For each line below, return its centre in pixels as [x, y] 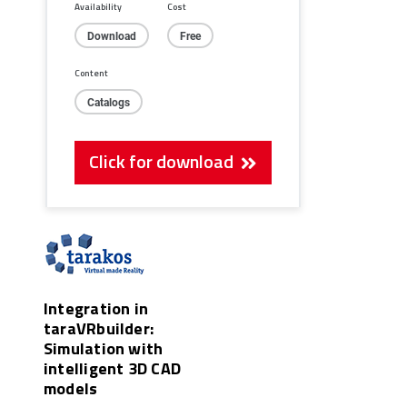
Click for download [165, 161]
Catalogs [109, 102]
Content [91, 73]
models [71, 388]
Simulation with [104, 348]
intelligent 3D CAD [113, 368]
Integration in [96, 308]
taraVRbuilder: [99, 328]
